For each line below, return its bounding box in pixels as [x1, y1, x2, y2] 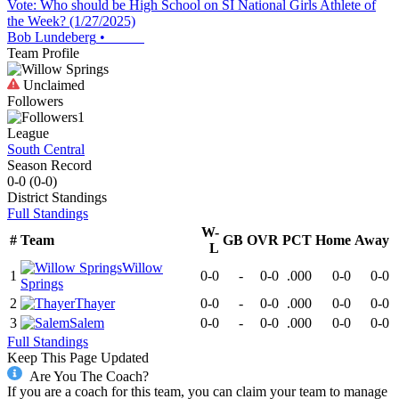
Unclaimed [20, 77, 85, 93]
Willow [122, 259, 163, 275]
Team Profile [7, 45, 79, 61]
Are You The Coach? [28, 368, 149, 384]
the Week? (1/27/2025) [7, 12, 135, 28]
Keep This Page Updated [7, 349, 149, 365]
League [7, 125, 49, 141]
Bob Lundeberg [7, 28, 96, 45]
